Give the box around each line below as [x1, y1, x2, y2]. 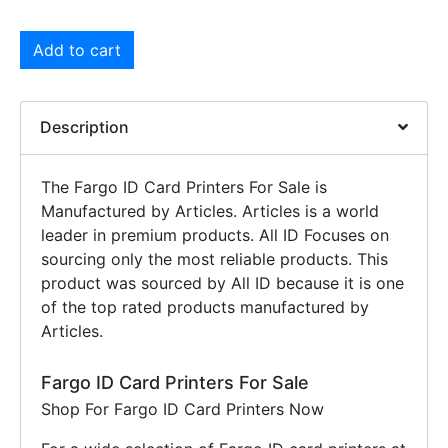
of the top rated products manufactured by [41, 296, 369, 317]
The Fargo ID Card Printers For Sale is [41, 176, 327, 197]
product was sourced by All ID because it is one [41, 272, 404, 293]
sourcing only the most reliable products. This [41, 248, 388, 269]
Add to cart [33, 39, 121, 60]
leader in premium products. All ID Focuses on [41, 224, 389, 245]
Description [40, 116, 130, 137]
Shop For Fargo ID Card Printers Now [41, 398, 324, 419]
